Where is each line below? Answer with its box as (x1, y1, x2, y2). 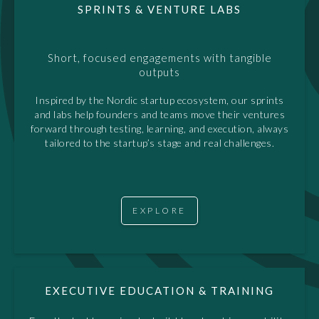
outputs (139, 65, 180, 78)
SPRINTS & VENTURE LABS (78, 2, 241, 16)
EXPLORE (132, 204, 187, 216)
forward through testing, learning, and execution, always (31, 122, 288, 135)
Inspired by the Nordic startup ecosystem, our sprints (35, 93, 284, 106)
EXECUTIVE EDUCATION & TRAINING (45, 283, 274, 297)
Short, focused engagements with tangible (47, 51, 272, 64)
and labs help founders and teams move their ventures (34, 108, 285, 120)
